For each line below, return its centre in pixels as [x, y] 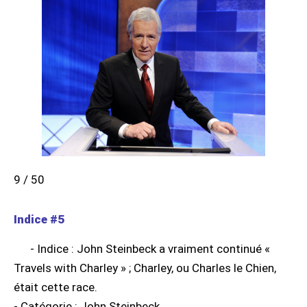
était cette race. [56, 287]
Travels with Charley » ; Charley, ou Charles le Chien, [145, 268]
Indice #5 [39, 220]
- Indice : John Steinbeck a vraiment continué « [150, 249]
